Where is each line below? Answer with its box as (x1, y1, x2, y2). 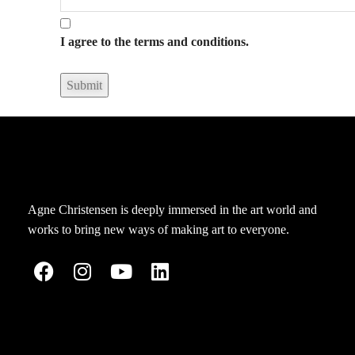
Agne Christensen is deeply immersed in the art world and (28, 203, 317, 216)
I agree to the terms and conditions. (60, 35, 249, 48)
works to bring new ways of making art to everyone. (28, 223, 289, 236)
